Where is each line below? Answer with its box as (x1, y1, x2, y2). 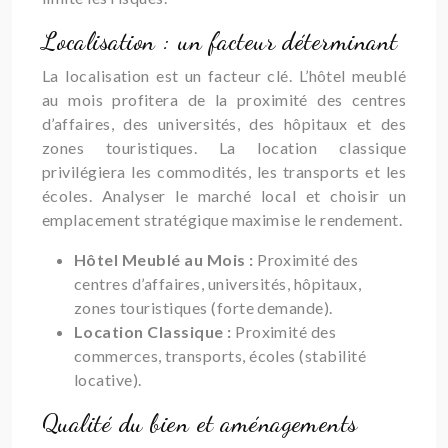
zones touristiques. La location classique (42, 138, 406, 157)
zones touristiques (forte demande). (74, 298, 333, 317)
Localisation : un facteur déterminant (42, 26, 398, 56)
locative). (74, 370, 142, 389)
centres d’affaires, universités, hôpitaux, (74, 274, 362, 293)
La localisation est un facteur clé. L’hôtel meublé (42, 66, 406, 85)
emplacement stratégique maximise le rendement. (42, 210, 403, 229)
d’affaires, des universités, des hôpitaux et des (42, 114, 406, 133)
